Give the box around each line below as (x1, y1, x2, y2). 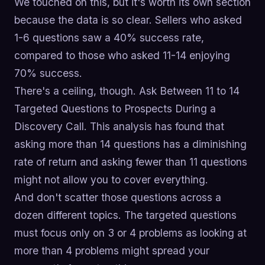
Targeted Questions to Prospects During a (14, 102, 216, 115)
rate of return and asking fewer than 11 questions (14, 156, 247, 169)
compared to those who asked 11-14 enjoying (14, 49, 230, 62)
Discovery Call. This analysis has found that (14, 120, 224, 133)
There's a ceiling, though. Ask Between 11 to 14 (14, 85, 240, 98)
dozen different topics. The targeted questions (14, 209, 237, 222)
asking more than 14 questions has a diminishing (14, 138, 247, 151)
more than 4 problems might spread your (14, 244, 209, 257)
